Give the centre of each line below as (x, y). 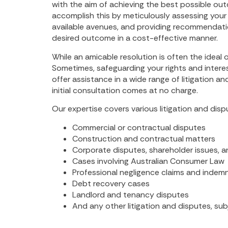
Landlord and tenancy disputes (132, 194)
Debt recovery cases (112, 183)
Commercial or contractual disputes (140, 127)
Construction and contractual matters (145, 138)
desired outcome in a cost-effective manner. (135, 38)
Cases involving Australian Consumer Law (149, 161)
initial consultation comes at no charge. (125, 90)
